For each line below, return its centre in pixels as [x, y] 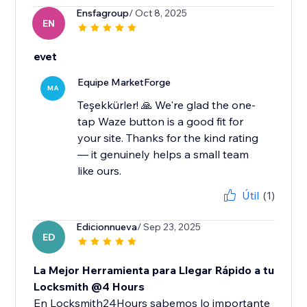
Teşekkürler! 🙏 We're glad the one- [167, 105]
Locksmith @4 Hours [89, 287]
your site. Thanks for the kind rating [168, 138]
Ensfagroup [103, 13]
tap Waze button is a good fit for [161, 122]
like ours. [100, 171]
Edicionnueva [107, 227]
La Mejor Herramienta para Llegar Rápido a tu [154, 270]
